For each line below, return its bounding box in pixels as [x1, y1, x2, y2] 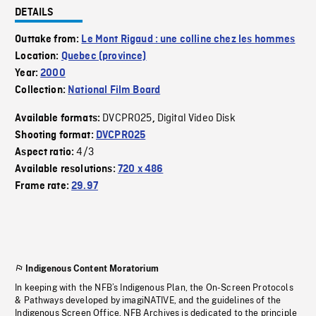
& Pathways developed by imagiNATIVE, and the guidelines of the [15, 296, 281, 306]
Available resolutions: [15, 164, 118, 176]
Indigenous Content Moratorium [25, 264, 159, 274]
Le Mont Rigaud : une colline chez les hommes [81, 34, 296, 46]
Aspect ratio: [15, 147, 77, 159]
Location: [15, 51, 61, 63]
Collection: [15, 85, 68, 97]
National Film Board [68, 85, 161, 97]
